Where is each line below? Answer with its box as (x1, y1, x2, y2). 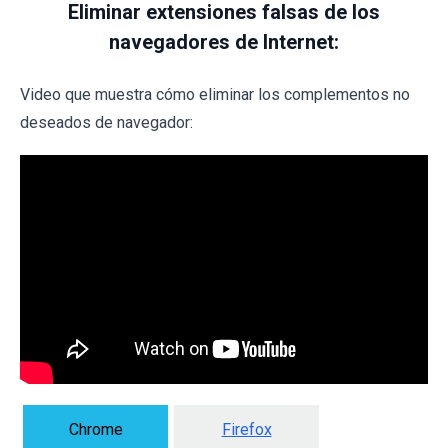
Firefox (221, 420, 272, 440)
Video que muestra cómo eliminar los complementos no (20, 84, 410, 104)
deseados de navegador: (20, 112, 193, 132)
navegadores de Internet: (109, 29, 339, 54)
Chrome (68, 420, 123, 440)
